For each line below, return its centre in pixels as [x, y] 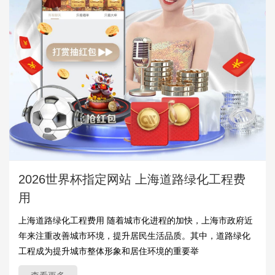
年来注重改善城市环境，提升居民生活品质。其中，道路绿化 [134, 235]
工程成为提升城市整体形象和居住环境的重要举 [109, 251]
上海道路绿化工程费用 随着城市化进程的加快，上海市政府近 [136, 220]
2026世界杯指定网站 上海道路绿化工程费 [132, 179]
